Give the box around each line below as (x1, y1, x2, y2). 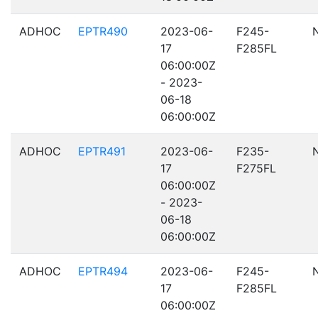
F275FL (236, 161, 276, 175)
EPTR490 (78, 24, 128, 38)
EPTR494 (78, 264, 128, 278)
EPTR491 (78, 144, 126, 158)
